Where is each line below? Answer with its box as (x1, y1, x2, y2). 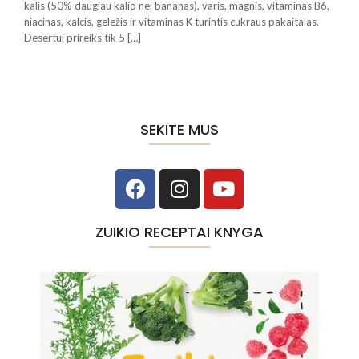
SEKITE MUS (140, 119, 219, 139)
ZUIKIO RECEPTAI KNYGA (95, 221, 264, 242)
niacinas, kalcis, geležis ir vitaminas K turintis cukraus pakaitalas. (24, 14, 319, 28)
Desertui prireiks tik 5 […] (24, 30, 141, 44)
